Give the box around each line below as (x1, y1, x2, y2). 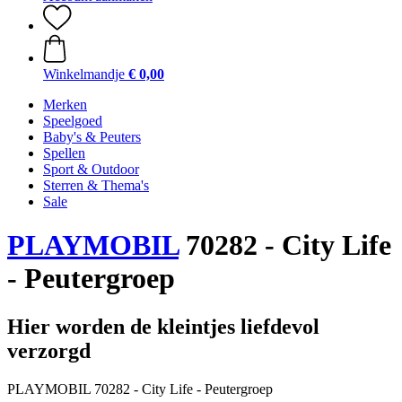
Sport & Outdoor (43, 162, 139, 177)
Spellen (43, 145, 85, 161)
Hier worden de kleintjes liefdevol (7, 314, 319, 338)
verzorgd (7, 338, 91, 363)
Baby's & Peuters (43, 129, 141, 144)
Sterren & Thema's (43, 178, 149, 193)
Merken (43, 97, 87, 112)
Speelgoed (43, 113, 102, 128)
